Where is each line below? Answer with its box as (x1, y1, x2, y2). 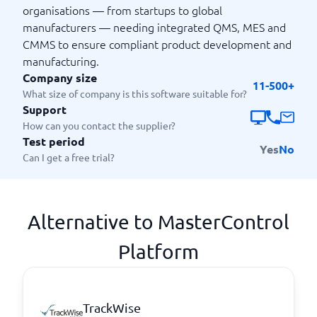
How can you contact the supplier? (23, 119, 175, 132)
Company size (23, 70, 97, 85)
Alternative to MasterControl (28, 210, 289, 234)
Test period (23, 134, 85, 149)
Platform (118, 240, 199, 263)
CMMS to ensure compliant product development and (23, 36, 292, 52)
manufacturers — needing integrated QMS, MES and (23, 19, 286, 35)
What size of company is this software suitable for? (23, 87, 247, 100)
